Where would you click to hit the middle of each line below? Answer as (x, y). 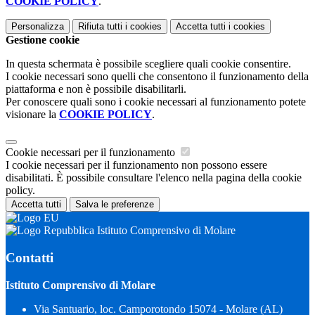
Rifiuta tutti (100, 27)
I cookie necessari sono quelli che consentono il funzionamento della (157, 77)
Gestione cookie (43, 40)
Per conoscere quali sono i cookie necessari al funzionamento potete (156, 102)
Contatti (30, 257)
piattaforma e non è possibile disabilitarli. (96, 89)
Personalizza (38, 27)
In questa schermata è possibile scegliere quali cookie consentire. (148, 64)
